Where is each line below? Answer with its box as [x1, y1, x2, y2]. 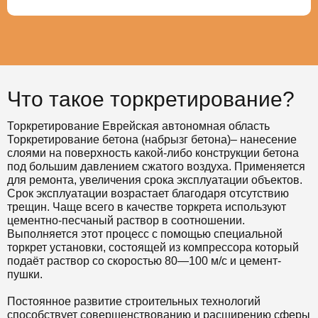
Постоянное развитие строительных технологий [7, 295, 261, 307]
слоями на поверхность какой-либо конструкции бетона [7, 146, 299, 159]
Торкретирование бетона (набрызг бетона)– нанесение [7, 133, 297, 146]
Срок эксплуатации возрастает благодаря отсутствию [7, 187, 289, 199]
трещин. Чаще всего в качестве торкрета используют [7, 200, 286, 213]
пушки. [7, 268, 43, 280]
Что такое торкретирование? [7, 87, 295, 111]
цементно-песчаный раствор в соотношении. [7, 214, 245, 226]
